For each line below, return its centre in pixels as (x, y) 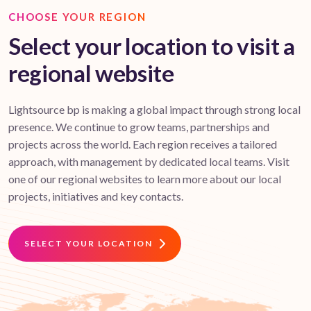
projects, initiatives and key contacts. (96, 196)
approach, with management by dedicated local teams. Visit (149, 162)
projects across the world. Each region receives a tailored (143, 144)
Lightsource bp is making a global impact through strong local (154, 110)
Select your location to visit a (152, 46)
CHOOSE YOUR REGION (77, 17)
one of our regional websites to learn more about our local (145, 179)
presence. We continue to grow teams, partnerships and (139, 127)
